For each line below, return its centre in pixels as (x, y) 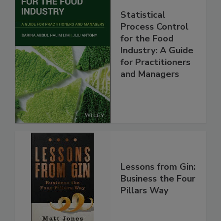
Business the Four (158, 179)
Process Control (154, 27)
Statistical (143, 15)
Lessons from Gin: (158, 167)
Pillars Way (144, 191)
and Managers (150, 74)
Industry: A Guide (157, 51)
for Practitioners (155, 62)
